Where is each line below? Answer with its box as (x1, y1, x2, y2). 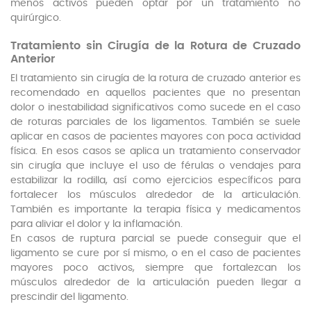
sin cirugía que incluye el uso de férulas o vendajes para (10, 161, 301, 171)
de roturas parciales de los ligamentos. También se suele (10, 117, 301, 128)
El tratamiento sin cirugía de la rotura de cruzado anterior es (10, 74, 301, 84)
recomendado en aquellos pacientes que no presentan (10, 88, 301, 99)
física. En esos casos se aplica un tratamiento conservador (10, 146, 301, 157)
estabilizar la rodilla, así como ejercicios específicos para (10, 176, 301, 186)
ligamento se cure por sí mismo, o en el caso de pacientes (10, 249, 301, 259)
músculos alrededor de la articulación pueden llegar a (10, 278, 301, 288)
